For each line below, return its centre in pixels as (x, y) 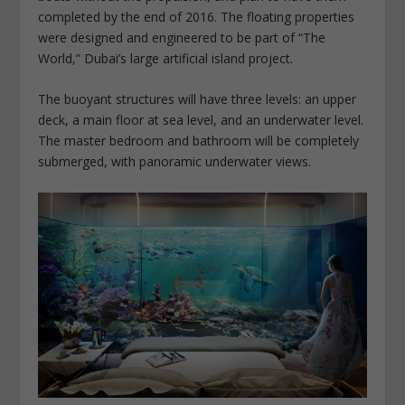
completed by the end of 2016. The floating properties (197, 16)
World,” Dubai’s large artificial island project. (166, 58)
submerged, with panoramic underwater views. (175, 162)
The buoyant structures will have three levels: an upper (198, 99)
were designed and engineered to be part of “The (182, 37)
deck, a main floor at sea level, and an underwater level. (201, 120)
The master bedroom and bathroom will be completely (199, 141)
